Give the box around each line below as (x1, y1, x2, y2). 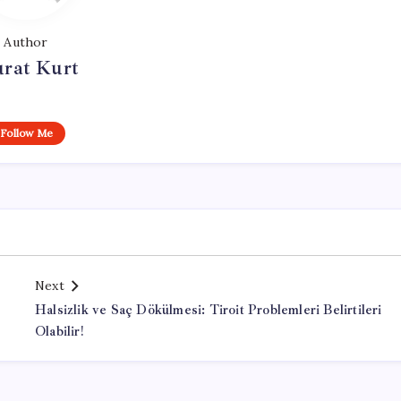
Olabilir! (35, 323, 83, 340)
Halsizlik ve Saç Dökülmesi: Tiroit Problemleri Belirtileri (35, 302, 382, 319)
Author (4, 34, 48, 50)
